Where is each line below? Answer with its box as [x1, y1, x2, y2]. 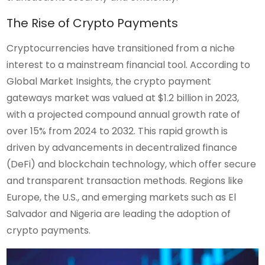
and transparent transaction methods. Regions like [7, 173, 244, 188]
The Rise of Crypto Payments [7, 14, 179, 31]
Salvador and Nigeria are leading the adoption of [7, 206, 231, 221]
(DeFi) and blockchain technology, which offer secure [7, 157, 257, 171]
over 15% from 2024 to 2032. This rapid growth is [7, 124, 228, 138]
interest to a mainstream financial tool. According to [7, 57, 251, 72]
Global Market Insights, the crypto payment [7, 74, 212, 88]
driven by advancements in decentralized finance [7, 140, 238, 154]
